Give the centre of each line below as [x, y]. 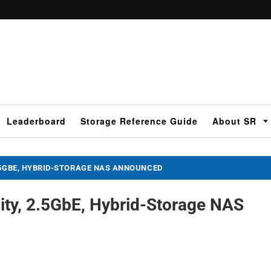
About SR [234, 121]
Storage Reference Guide [139, 121]
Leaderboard [36, 121]
